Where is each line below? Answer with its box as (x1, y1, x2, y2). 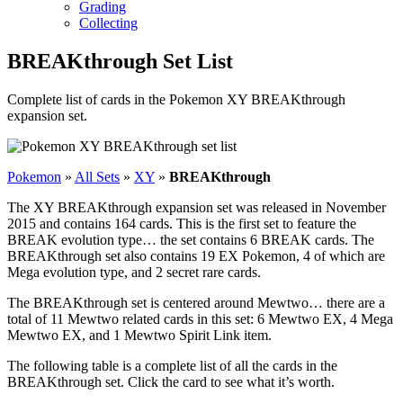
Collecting (79, 14, 138, 31)
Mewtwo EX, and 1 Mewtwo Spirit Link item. (7, 327, 272, 343)
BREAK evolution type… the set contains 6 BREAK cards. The (7, 231, 374, 247)
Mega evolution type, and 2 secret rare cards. (7, 264, 261, 280)
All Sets (75, 168, 120, 184)
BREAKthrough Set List (7, 49, 233, 73)
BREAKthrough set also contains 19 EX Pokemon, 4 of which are (7, 247, 385, 264)
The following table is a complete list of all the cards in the (7, 357, 337, 373)
